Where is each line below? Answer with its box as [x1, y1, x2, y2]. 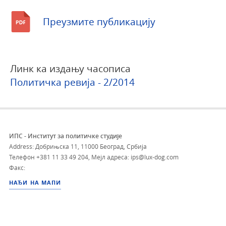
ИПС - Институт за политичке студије [9, 132, 122, 141]
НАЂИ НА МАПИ [9, 179, 62, 187]
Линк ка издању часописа [10, 62, 131, 76]
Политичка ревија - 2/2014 [10, 76, 135, 89]
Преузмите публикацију [43, 15, 155, 28]
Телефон [9, 153, 36, 161]
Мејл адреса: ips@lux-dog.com [91, 153, 179, 161]
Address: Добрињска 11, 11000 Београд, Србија [9, 142, 147, 151]
